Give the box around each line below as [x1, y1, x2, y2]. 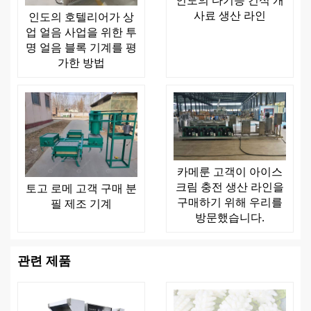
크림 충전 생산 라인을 [176, 178, 284, 194]
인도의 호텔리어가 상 [28, 9, 134, 25]
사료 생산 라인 [194, 8, 266, 24]
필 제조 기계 [51, 195, 112, 211]
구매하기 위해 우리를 [177, 194, 283, 210]
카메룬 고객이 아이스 [177, 163, 283, 179]
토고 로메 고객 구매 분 [26, 180, 137, 196]
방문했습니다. [195, 209, 264, 225]
